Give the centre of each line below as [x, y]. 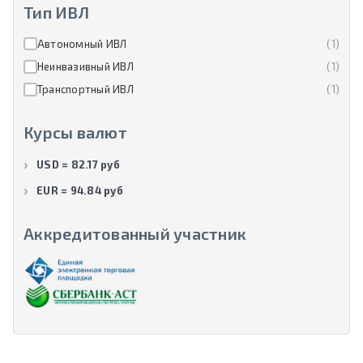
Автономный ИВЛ [82, 43]
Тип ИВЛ [56, 12]
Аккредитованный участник [135, 233]
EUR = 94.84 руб [80, 190]
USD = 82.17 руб [78, 165]
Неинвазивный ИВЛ [85, 66]
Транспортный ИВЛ [85, 90]
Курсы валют [75, 132]
